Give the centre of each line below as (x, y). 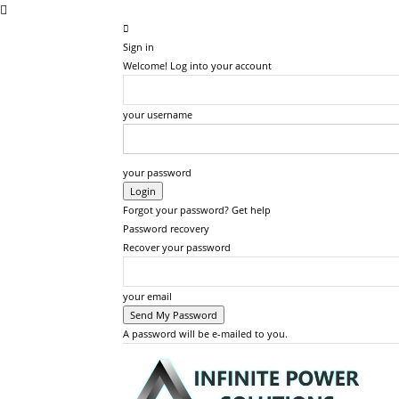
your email (147, 296)
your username (158, 114)
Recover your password (177, 247)
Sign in (138, 47)
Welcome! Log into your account (197, 65)
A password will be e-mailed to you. (205, 334)
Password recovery (166, 228)
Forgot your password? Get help (197, 210)
